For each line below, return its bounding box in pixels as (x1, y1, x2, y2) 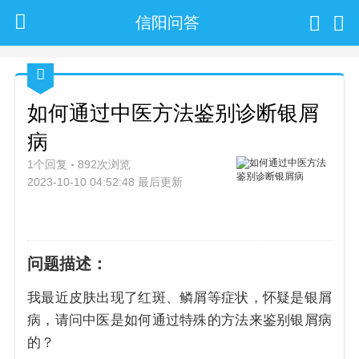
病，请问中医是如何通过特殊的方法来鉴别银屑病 (27, 312, 332, 329)
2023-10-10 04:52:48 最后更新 (27, 175, 184, 188)
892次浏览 (78, 157, 131, 171)
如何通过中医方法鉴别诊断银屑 (27, 100, 320, 125)
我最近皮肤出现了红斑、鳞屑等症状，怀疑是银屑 (27, 289, 332, 306)
